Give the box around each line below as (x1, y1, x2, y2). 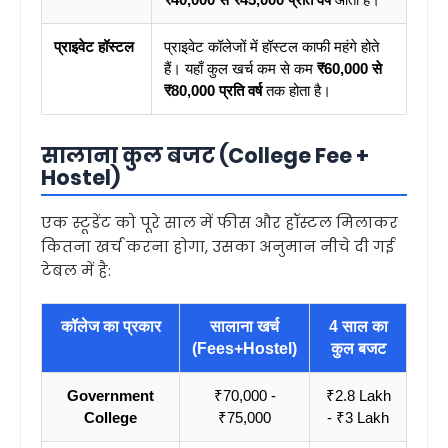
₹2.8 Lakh (325, 387, 391, 404)
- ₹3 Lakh (327, 409, 389, 426)
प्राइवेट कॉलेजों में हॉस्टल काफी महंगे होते (164, 38, 379, 55)
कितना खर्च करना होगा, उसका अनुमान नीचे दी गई (41, 236, 394, 257)
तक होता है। (262, 82, 331, 99)
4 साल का (328, 318, 388, 335)
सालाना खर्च (210, 318, 279, 335)
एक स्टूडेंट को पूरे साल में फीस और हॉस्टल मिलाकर (41, 212, 398, 233)
